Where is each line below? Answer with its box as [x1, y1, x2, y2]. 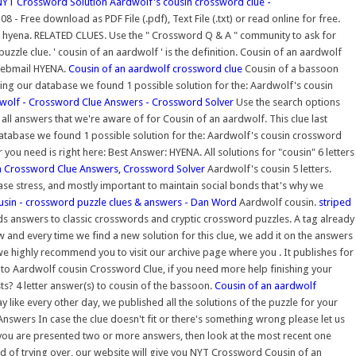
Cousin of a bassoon [242, 63, 339, 75]
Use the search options [234, 96, 340, 108]
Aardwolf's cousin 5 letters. [205, 163, 331, 175]
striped [319, 196, 351, 208]
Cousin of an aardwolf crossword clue [68, 63, 242, 75]
